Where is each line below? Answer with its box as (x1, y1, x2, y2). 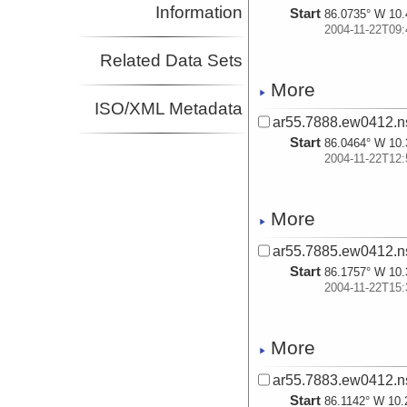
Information (155, 3, 243, 23)
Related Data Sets (100, 51, 243, 71)
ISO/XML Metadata (94, 99, 243, 119)
